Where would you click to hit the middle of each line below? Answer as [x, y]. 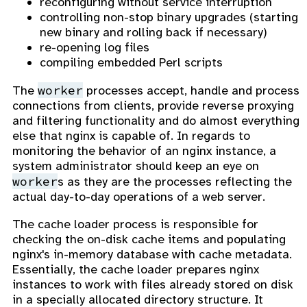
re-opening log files [95, 47]
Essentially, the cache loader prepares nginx [136, 269]
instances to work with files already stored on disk [153, 284]
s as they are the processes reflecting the [175, 181]
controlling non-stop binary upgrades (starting [169, 17]
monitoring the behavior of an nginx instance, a [144, 150]
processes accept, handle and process [191, 90]
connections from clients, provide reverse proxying [153, 105]
